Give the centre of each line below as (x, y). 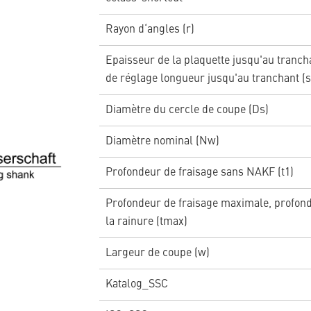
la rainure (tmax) (146, 222)
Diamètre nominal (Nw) (162, 142)
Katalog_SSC (136, 285)
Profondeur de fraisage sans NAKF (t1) (199, 173)
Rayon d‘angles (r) (150, 30)
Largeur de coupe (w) (157, 254)
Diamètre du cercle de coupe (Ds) (187, 111)
